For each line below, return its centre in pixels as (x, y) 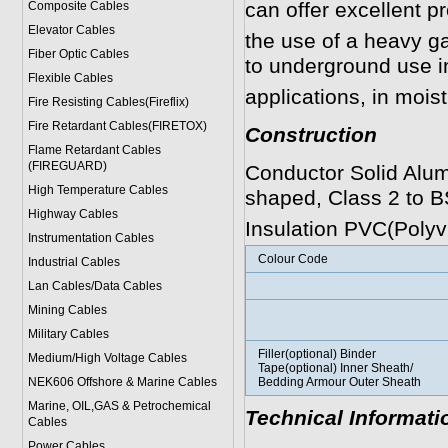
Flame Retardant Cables (94, 150)
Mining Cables (67, 310)
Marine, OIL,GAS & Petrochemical (119, 406)
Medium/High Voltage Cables (107, 358)
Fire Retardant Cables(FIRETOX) (117, 126)
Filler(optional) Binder (316, 354)
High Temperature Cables (97, 190)
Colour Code (292, 259)
